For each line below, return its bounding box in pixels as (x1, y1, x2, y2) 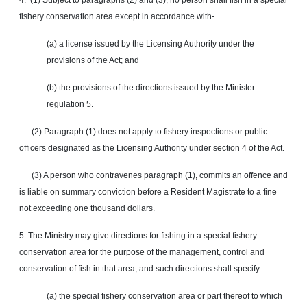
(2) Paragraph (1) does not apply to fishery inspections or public (19, 127, 267, 137)
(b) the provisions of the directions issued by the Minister (47, 83, 255, 93)
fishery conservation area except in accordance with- (19, 12, 217, 22)
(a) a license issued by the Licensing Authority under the (47, 39, 254, 49)
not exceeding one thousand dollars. (19, 204, 155, 214)
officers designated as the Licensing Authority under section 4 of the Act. (19, 143, 284, 153)
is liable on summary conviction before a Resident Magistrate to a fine (19, 187, 277, 197)
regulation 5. (47, 99, 93, 110)
